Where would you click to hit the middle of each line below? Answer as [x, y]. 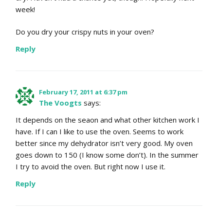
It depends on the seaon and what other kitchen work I [108, 120]
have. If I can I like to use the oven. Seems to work [100, 132]
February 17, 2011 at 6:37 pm [83, 92]
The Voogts [60, 103]
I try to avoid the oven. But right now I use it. [91, 167]
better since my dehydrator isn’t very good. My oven [104, 143]
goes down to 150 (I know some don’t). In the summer [107, 155]
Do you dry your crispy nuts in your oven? [85, 32]
